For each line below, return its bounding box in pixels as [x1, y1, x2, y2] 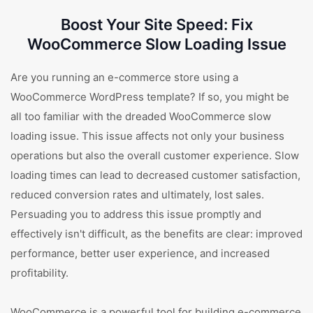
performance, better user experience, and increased [10, 247, 270, 260]
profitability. [10, 266, 68, 279]
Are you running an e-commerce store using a [10, 71, 238, 84]
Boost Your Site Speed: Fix [60, 15, 253, 34]
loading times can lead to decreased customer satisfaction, [10, 168, 300, 182]
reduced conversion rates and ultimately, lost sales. [10, 188, 264, 201]
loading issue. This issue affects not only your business [10, 129, 284, 143]
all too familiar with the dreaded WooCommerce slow [10, 110, 271, 123]
